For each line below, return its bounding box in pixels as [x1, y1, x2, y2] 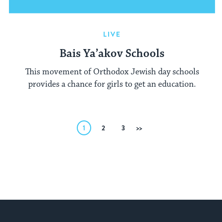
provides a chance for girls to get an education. [28, 78, 196, 90]
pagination [7, 133, 69, 155]
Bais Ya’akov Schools [59, 47, 165, 61]
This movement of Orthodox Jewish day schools [25, 66, 199, 77]
